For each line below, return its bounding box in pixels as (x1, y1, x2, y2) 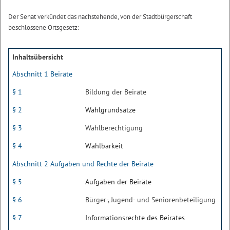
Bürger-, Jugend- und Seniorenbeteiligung (85, 195, 216, 204)
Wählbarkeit (85, 141, 123, 150)
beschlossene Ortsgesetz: (8, 23, 79, 32)
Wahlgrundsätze (85, 105, 136, 114)
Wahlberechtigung (85, 123, 143, 132)
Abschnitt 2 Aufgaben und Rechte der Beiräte (12, 159, 154, 168)
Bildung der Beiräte (85, 87, 146, 97)
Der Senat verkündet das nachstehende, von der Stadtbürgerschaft (8, 12, 192, 21)
